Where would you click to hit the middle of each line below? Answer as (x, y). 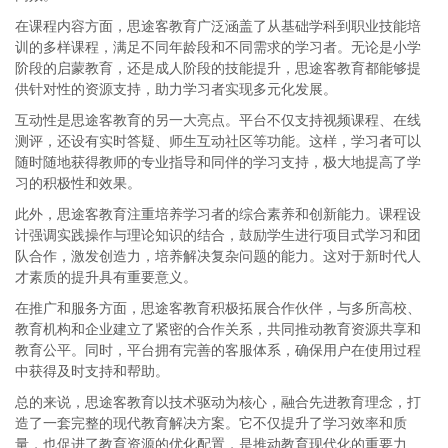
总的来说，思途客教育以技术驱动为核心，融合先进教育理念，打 (218, 402)
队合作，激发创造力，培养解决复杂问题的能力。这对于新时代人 (218, 256)
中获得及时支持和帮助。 (92, 371)
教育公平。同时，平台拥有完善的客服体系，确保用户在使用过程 (218, 350)
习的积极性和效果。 (78, 183)
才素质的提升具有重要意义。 (106, 277)
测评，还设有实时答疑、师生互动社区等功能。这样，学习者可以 (218, 141)
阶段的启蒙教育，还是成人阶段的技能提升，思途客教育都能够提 (218, 68)
